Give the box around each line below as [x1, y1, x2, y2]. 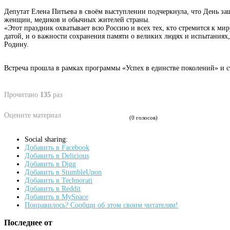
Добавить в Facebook [25, 143, 89, 151]
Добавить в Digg [25, 160, 76, 168]
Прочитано [4, 90, 40, 99]
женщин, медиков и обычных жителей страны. [4, 15, 150, 24]
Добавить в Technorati [25, 176, 92, 184]
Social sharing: [25, 135, 68, 143]
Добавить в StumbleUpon [25, 168, 102, 176]
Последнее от [4, 218, 52, 228]
